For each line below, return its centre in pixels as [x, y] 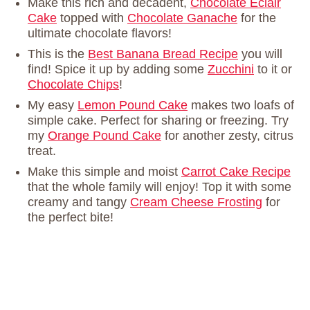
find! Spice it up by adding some [118, 70]
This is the [58, 54]
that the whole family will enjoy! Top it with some [159, 187]
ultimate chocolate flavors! [100, 34]
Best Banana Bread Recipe [163, 54]
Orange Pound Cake [104, 136]
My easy [53, 106]
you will [260, 54]
